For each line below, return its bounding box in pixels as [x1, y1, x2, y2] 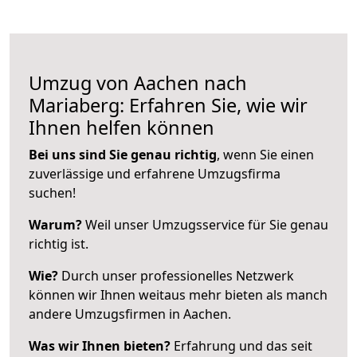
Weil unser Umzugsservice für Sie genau [82, 215, 328, 233]
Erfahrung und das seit [171, 336, 312, 355]
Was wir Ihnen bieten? [29, 336, 171, 355]
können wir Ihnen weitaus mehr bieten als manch [29, 285, 328, 304]
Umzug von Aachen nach [29, 69, 247, 96]
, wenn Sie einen [217, 145, 314, 163]
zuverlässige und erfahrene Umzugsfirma [29, 164, 280, 182]
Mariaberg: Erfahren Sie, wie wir [29, 92, 308, 118]
